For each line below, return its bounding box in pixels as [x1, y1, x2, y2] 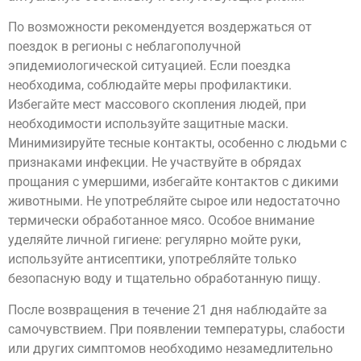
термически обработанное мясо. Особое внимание [8, 213, 314, 229]
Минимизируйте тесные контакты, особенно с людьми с [8, 135, 346, 151]
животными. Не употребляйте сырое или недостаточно [8, 193, 340, 210]
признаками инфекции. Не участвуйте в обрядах [8, 155, 301, 171]
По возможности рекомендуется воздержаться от [8, 19, 312, 35]
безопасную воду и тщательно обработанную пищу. [8, 271, 321, 287]
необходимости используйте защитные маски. [8, 116, 288, 132]
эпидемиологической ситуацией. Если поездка [8, 58, 291, 74]
